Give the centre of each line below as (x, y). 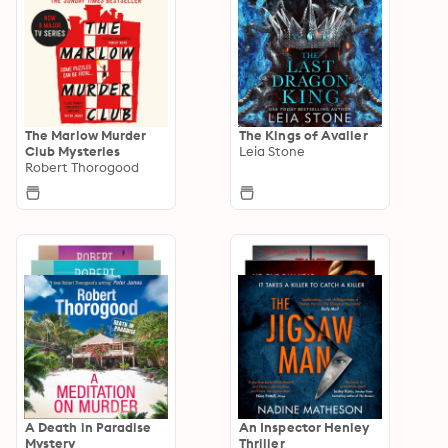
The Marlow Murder (86, 134)
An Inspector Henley (304, 426)
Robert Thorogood (82, 166)
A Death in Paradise (88, 426)
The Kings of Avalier (303, 134)
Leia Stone (272, 150)
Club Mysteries (73, 150)
